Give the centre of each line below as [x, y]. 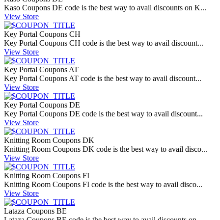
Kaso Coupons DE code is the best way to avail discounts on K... [105, 8]
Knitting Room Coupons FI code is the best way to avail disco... [103, 185]
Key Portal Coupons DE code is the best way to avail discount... [103, 114]
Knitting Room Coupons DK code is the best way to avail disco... [106, 149]
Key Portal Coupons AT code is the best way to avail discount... [103, 79]
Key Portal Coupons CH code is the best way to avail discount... [104, 43]
